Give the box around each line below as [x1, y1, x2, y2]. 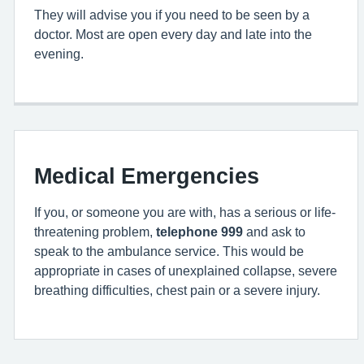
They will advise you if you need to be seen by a [34, 8, 310, 21]
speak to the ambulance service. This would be [34, 245, 304, 258]
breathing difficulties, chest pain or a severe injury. [34, 284, 320, 297]
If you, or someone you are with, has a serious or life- [34, 206, 336, 219]
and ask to [243, 225, 305, 238]
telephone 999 [156, 225, 243, 238]
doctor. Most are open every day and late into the [34, 28, 312, 41]
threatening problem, [34, 225, 156, 238]
